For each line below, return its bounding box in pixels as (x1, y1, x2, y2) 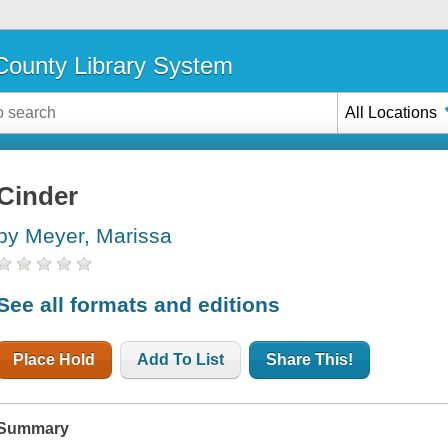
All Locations (345, 103, 438, 121)
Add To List (137, 350, 225, 368)
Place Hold (13, 350, 96, 368)
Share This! (266, 350, 354, 368)
